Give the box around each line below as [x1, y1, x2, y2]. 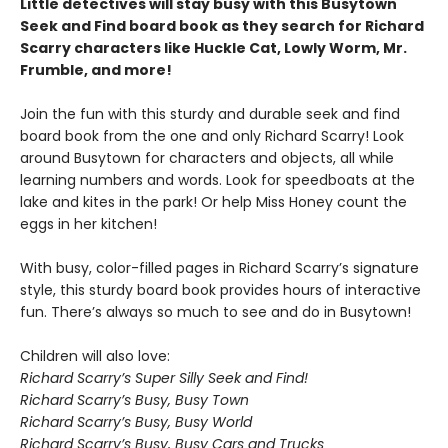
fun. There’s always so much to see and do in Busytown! [20, 302, 411, 323]
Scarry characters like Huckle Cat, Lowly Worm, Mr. [20, 38, 407, 59]
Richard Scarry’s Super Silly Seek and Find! [20, 368, 308, 389]
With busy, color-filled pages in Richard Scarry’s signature [20, 258, 419, 279]
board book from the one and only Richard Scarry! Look [20, 126, 404, 147]
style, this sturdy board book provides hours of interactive [20, 280, 421, 301]
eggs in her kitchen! [20, 214, 157, 235]
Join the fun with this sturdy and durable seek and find [20, 104, 400, 125]
